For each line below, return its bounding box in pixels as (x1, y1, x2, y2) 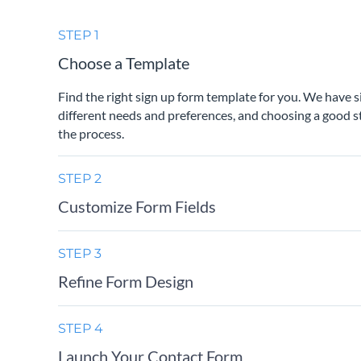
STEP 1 (58, 27, 99, 43)
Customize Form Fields (58, 197, 216, 216)
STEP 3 (58, 246, 102, 261)
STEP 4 (58, 321, 103, 336)
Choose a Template (58, 53, 189, 73)
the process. (58, 126, 124, 141)
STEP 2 (58, 171, 102, 186)
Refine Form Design (58, 272, 193, 291)
